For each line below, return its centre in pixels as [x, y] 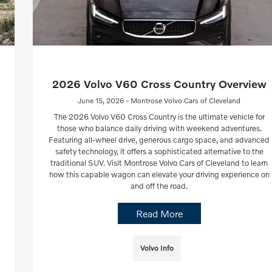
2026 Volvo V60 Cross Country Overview [159, 84]
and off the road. [159, 186]
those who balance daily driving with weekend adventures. [159, 128]
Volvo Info [157, 248]
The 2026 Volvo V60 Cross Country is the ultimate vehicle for [159, 117]
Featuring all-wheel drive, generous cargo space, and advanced [159, 140]
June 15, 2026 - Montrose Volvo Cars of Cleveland [159, 101]
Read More [159, 214]
